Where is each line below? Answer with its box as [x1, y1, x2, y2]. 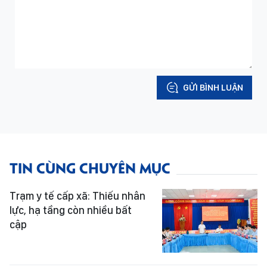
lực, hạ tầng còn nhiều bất [10, 204, 132, 216]
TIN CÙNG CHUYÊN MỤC [10, 157, 170, 177]
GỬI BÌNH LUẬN [183, 82, 243, 93]
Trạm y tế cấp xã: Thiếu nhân [10, 190, 145, 202]
